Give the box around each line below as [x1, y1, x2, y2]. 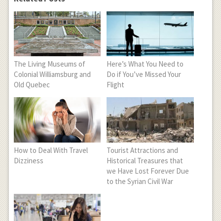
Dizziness [13, 155, 43, 165]
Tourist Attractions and [107, 145, 179, 155]
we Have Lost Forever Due [107, 166, 189, 176]
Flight [107, 80, 125, 90]
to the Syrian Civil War [107, 176, 174, 186]
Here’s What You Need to [107, 59, 184, 69]
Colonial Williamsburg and [13, 70, 91, 79]
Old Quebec [13, 80, 50, 90]
